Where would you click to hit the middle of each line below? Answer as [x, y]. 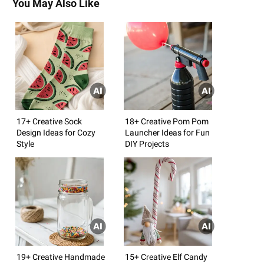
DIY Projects [147, 143]
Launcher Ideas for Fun [167, 132]
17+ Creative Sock [49, 121]
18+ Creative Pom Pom [167, 121]
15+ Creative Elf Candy [166, 257]
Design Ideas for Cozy [56, 132]
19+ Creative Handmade [61, 257]
